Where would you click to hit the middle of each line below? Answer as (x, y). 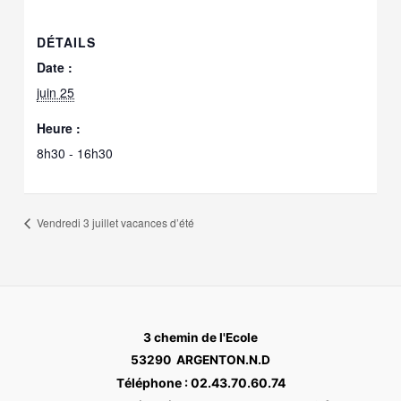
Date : (55, 67)
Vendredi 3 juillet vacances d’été (115, 223)
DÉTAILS (67, 42)
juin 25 (56, 92)
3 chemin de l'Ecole (200, 338)
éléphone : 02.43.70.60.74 (205, 383)
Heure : (59, 128)
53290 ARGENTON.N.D (200, 360)
